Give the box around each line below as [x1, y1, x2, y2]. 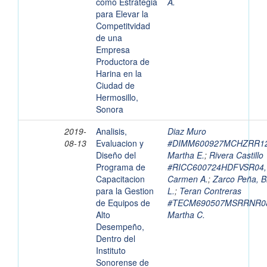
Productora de [96, 55, 150, 68]
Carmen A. [167, 173, 208, 185]
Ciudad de [96, 79, 135, 92]
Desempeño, [96, 221, 144, 233]
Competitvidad [96, 20, 150, 32]
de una [96, 32, 122, 44]
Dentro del [96, 232, 135, 245]
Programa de [96, 161, 145, 173]
